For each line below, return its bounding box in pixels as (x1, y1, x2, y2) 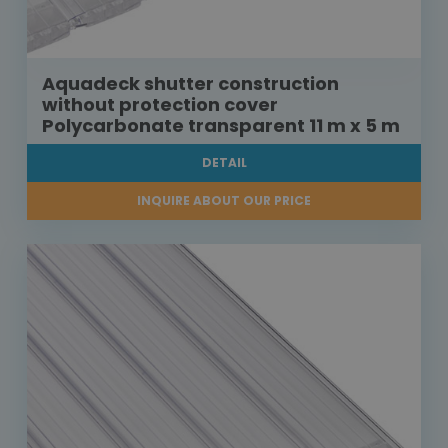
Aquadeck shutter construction (42, 71, 339, 97)
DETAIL (201, 154, 247, 172)
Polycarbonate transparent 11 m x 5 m (42, 113, 400, 139)
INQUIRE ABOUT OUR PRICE (137, 192, 311, 210)
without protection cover (42, 92, 278, 118)
